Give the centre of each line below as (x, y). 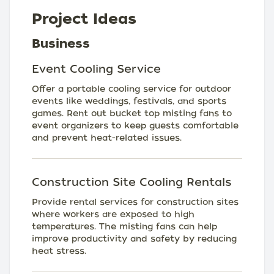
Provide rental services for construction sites (135, 202)
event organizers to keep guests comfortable (135, 125)
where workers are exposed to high (113, 214)
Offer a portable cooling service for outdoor (131, 89)
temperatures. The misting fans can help (124, 226)
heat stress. (59, 251)
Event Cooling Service (96, 69)
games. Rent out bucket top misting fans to (132, 113)
